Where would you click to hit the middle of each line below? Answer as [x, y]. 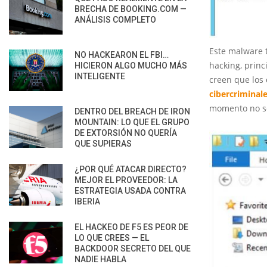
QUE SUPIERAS [103, 143]
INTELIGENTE [100, 76]
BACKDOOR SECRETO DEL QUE [133, 248]
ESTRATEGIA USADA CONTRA [130, 190]
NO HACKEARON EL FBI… [122, 55]
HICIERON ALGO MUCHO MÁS [131, 65]
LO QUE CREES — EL [112, 237]
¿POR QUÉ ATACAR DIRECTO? [131, 169]
